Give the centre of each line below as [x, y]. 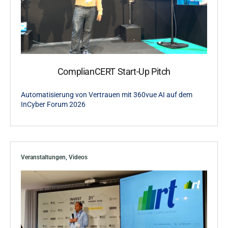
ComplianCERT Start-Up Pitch [114, 72]
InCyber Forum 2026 [53, 104]
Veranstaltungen [43, 157]
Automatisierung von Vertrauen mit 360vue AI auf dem [107, 95]
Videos [78, 157]
